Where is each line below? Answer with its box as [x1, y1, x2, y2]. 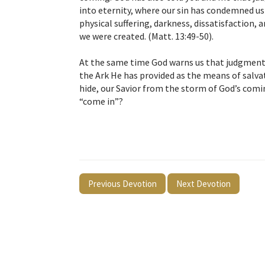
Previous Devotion [88, 178, 157, 190]
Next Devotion [176, 178, 231, 190]
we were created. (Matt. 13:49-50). [79, 30, 214, 43]
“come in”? [79, 95, 123, 108]
